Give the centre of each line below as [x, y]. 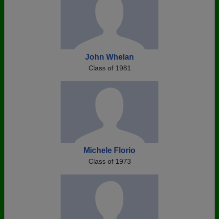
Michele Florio [109, 150]
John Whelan [109, 57]
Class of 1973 [109, 161]
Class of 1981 [109, 68]
